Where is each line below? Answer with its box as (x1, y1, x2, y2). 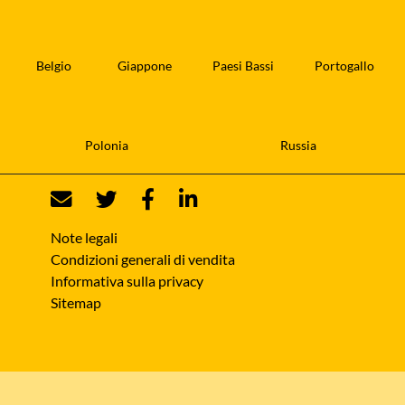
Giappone (117, 57, 172, 73)
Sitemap (51, 293, 101, 311)
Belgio (36, 57, 71, 73)
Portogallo (314, 57, 374, 73)
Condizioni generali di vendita (51, 250, 235, 268)
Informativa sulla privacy (51, 271, 203, 289)
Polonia (85, 137, 128, 153)
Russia (280, 137, 316, 153)
